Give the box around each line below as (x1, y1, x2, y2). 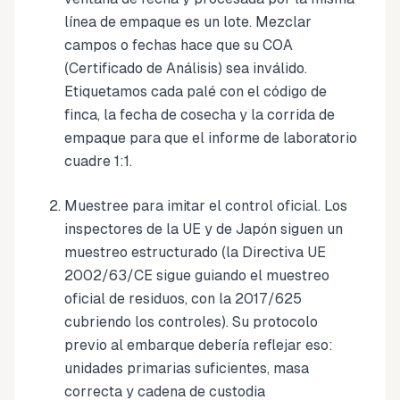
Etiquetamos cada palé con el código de (64, 83, 327, 100)
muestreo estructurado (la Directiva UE (64, 244, 326, 261)
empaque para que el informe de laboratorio (64, 129, 357, 146)
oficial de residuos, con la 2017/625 (64, 290, 302, 307)
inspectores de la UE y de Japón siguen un (64, 221, 343, 237)
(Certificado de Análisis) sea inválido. (64, 60, 307, 77)
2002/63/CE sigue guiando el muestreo (64, 267, 329, 284)
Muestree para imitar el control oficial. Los (64, 197, 347, 214)
